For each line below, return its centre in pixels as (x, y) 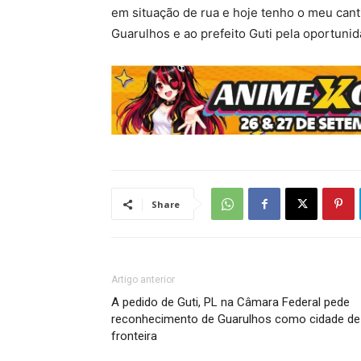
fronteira (134, 336)
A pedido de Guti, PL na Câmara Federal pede (230, 303)
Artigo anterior (143, 280)
